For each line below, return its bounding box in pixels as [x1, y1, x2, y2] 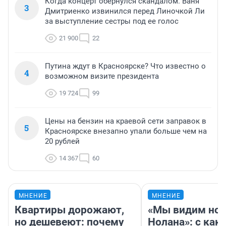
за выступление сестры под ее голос [45, 17, 179, 26]
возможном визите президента [45, 72, 159, 81]
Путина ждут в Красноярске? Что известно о [45, 62, 206, 71]
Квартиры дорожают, [15, 204, 124, 216]
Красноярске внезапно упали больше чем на [45, 127, 207, 136]
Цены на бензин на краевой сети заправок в [45, 117, 206, 126]
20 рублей [45, 137, 80, 146]
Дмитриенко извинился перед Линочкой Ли [45, 7, 205, 16]
